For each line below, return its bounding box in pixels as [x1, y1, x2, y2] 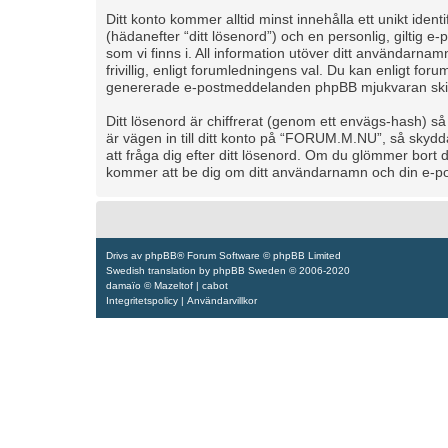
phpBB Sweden [213, 264, 286, 276]
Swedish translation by [106, 264, 213, 276]
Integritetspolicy [106, 294, 178, 306]
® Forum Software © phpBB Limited [177, 249, 341, 261]
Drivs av [106, 249, 145, 261]
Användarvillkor [187, 294, 257, 306]
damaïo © [106, 279, 154, 291]
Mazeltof [154, 279, 193, 291]
